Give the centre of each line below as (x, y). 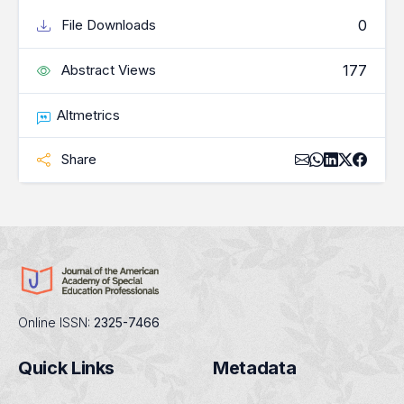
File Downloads (107, 24)
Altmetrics (89, 115)
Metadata (255, 367)
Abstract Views (107, 69)
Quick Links (67, 367)
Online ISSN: (54, 322)
